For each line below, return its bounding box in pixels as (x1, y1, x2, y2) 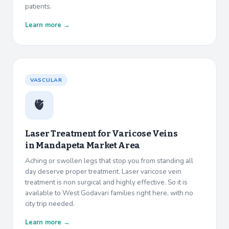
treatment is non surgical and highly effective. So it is (25, 177, 188, 188)
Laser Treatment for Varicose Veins (25, 128, 178, 140)
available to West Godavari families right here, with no (25, 188, 193, 198)
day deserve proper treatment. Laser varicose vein (25, 167, 181, 177)
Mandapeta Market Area (35, 140, 140, 151)
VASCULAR (30, 76, 62, 84)
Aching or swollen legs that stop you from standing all (25, 156, 193, 166)
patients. (25, 2, 52, 12)
